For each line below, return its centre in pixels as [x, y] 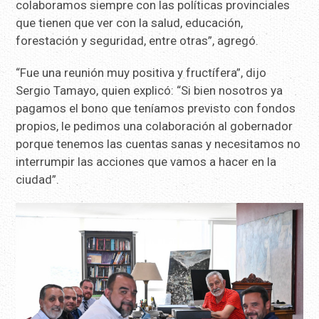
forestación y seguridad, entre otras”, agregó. [137, 40]
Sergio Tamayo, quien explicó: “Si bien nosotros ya [150, 90]
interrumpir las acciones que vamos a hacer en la [146, 161]
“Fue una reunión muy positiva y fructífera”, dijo [141, 72]
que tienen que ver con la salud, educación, [130, 22]
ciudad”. [38, 179]
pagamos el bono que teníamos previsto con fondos [156, 108]
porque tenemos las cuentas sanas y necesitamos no [158, 143]
